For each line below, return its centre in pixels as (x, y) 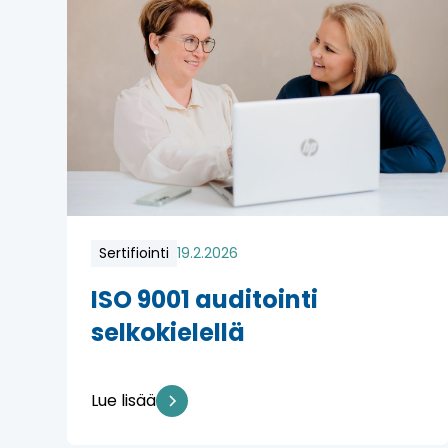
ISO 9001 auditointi (205, 299)
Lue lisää (124, 400)
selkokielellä (168, 332)
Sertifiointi (134, 253)
